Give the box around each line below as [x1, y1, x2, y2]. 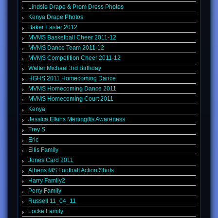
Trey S [28, 127, 45, 133]
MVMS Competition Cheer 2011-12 [28, 55, 121, 61]
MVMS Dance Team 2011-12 [28, 45, 104, 51]
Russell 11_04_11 [28, 198, 76, 204]
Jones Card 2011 [28, 157, 73, 163]
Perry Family [28, 188, 61, 194]
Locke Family [28, 208, 63, 215]
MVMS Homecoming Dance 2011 [28, 86, 116, 92]
